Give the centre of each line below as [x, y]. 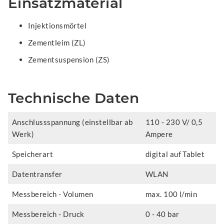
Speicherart [32, 154]
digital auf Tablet [175, 154]
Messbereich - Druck [48, 214]
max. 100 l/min [171, 194]
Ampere [159, 134]
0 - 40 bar [162, 214]
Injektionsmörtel [57, 25]
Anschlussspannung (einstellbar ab [72, 122]
